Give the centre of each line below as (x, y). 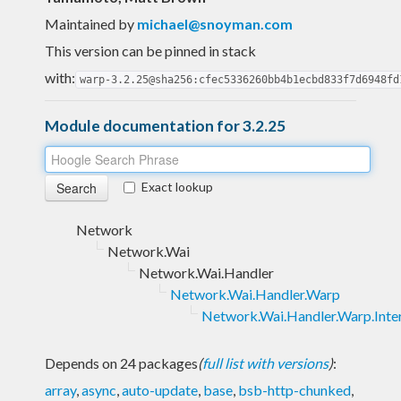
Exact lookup (177, 186)
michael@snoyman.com (215, 23)
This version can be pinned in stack (150, 50)
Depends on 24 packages (121, 363)
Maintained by (91, 23)
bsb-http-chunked (294, 389)
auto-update (160, 389)
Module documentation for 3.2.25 (165, 125)
